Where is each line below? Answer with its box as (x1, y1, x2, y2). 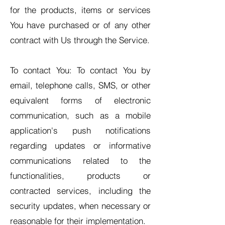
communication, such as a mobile (10, 110, 151, 121)
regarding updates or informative (10, 140, 151, 151)
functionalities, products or (10, 170, 151, 181)
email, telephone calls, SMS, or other (10, 80, 151, 90)
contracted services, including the (10, 185, 151, 196)
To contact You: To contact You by (10, 65, 151, 75)
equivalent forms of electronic (10, 95, 151, 105)
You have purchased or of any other (10, 20, 151, 30)
